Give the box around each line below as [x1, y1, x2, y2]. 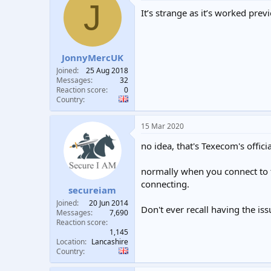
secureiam [68, 184, 116, 196]
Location [56, 237, 85, 247]
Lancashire [91, 237, 128, 247]
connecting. [141, 177, 189, 190]
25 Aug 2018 [86, 65, 128, 76]
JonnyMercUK [61, 51, 123, 64]
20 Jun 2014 [89, 198, 128, 208]
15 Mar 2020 [141, 120, 184, 131]
